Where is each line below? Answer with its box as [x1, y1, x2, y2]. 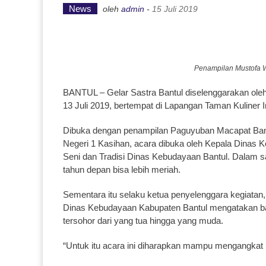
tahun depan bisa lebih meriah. [63, 164, 180, 175]
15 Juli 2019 [152, 4, 198, 14]
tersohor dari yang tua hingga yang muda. [63, 216, 223, 226]
